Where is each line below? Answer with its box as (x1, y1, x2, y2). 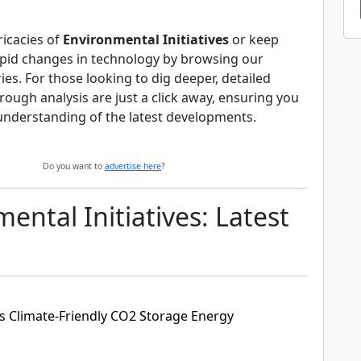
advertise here (105, 160, 161, 172)
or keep (229, 31, 279, 48)
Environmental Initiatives (63, 31, 229, 48)
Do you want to (43, 160, 105, 172)
